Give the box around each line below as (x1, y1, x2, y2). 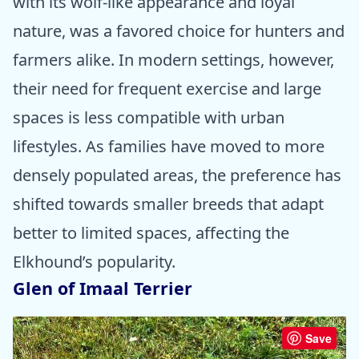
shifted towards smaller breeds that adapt (13, 193, 324, 216)
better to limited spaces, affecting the (13, 222, 289, 244)
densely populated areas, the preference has (13, 164, 341, 187)
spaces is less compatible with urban (13, 107, 284, 129)
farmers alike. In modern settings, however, (13, 49, 334, 71)
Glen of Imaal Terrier (13, 276, 192, 301)
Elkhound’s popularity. (13, 251, 175, 273)
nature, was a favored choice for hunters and (13, 20, 345, 42)
